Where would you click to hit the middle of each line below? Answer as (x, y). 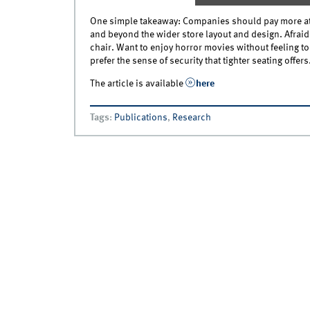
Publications (140, 117)
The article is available (137, 83)
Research (191, 117)
